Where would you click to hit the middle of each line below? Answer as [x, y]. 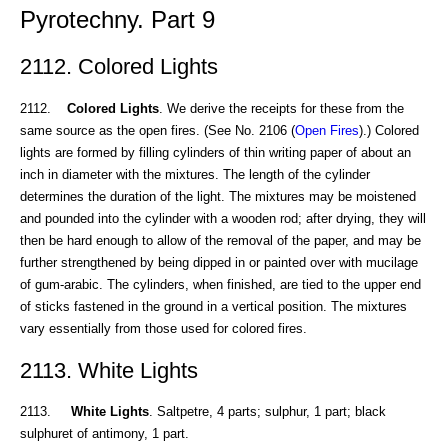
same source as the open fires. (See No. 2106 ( [157, 130]
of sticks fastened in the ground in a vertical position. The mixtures [213, 306]
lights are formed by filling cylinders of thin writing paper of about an [215, 152]
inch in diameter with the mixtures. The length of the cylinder [195, 174]
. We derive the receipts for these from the [281, 108]
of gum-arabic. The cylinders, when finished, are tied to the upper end [220, 284]
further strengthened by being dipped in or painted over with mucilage [219, 262]
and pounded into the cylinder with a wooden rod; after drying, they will [223, 218]
